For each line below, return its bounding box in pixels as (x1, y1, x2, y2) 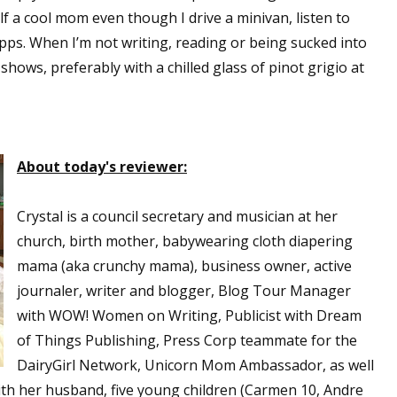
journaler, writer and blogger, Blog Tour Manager (17, 281, 351, 300)
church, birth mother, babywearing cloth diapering (17, 231, 353, 251)
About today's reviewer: (17, 157, 187, 176)
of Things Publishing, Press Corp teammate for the (17, 331, 357, 350)
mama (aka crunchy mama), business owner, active (17, 256, 352, 276)
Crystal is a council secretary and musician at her (17, 206, 338, 226)
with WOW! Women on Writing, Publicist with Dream (17, 306, 362, 325)
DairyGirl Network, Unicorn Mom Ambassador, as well (17, 355, 374, 375)
